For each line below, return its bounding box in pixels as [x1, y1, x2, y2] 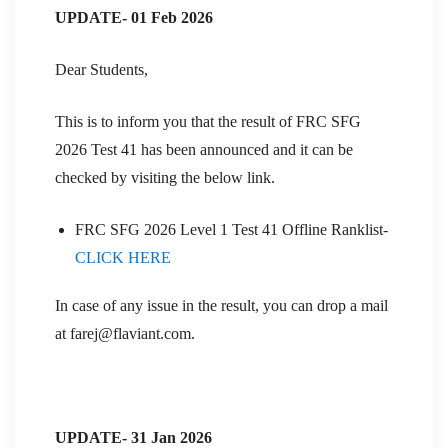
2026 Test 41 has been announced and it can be [55, 140, 353, 158]
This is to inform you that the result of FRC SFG [55, 112, 361, 130]
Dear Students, [55, 60, 148, 78]
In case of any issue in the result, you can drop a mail [55, 296, 388, 314]
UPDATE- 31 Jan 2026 [55, 428, 212, 446]
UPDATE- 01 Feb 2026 [55, 8, 213, 26]
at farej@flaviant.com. [55, 324, 195, 342]
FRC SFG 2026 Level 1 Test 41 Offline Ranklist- [75, 220, 388, 238]
